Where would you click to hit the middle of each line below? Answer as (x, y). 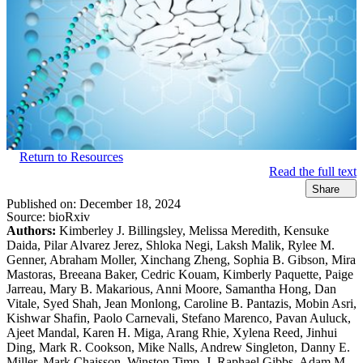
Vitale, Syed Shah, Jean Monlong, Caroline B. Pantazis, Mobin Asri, (181, 303)
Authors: (31, 230)
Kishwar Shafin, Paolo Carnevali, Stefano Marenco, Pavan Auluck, (179, 318)
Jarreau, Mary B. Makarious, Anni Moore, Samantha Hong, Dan (171, 288)
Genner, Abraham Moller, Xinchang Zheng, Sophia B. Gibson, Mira (181, 259)
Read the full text (313, 172)
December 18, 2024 (130, 203)
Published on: (43, 203)
